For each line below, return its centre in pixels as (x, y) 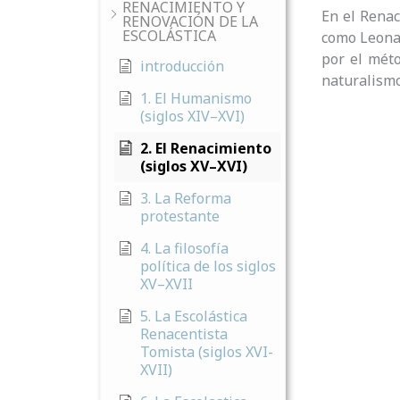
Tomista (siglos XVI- (207, 352)
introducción (182, 66)
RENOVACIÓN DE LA (190, 21)
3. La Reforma (186, 198)
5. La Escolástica (194, 316)
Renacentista (184, 334)
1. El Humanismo (196, 98)
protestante (180, 216)
